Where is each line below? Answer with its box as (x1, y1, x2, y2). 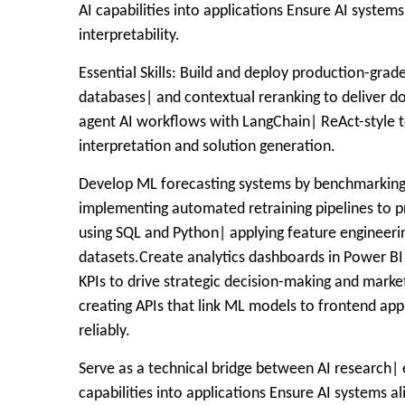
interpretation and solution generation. (79, 138, 335, 155)
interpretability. (79, 27, 180, 44)
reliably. (79, 323, 130, 340)
